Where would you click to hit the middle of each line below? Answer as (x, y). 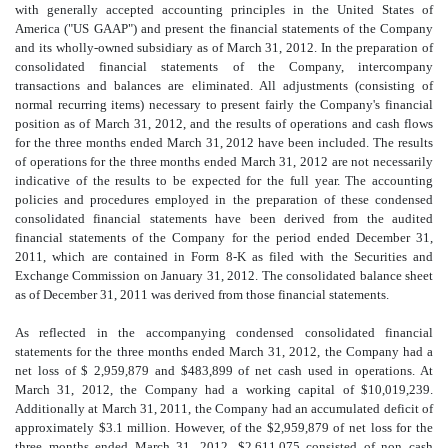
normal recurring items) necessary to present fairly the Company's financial (224, 104)
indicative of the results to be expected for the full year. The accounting (224, 180)
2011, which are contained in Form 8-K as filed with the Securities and (224, 256)
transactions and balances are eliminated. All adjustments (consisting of (224, 85)
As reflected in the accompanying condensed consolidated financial (224, 332)
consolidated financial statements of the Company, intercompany (224, 66)
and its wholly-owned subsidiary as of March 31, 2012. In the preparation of (224, 47)
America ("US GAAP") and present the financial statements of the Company (224, 28)
